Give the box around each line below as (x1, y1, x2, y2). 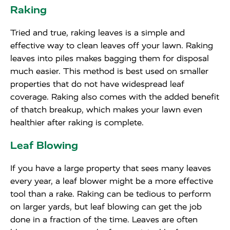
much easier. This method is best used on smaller (10, 66, 208, 76)
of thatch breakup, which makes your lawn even (10, 105, 202, 114)
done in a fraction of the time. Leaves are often (10, 215, 198, 224)
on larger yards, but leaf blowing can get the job (10, 202, 202, 212)
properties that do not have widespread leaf (10, 79, 184, 89)
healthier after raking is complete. (10, 118, 144, 127)
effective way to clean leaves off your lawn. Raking (10, 41, 213, 50)
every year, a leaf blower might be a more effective (10, 176, 213, 186)
